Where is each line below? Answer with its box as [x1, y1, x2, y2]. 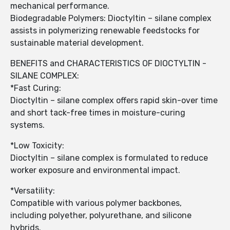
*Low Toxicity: [10, 141, 66, 151]
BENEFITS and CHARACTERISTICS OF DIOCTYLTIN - [10, 59, 206, 69]
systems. [10, 120, 45, 130]
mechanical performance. [10, 1, 109, 11]
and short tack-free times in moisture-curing [10, 108, 185, 118]
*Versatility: [10, 186, 57, 196]
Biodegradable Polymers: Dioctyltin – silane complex [10, 13, 212, 24]
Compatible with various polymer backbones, [10, 198, 182, 208]
